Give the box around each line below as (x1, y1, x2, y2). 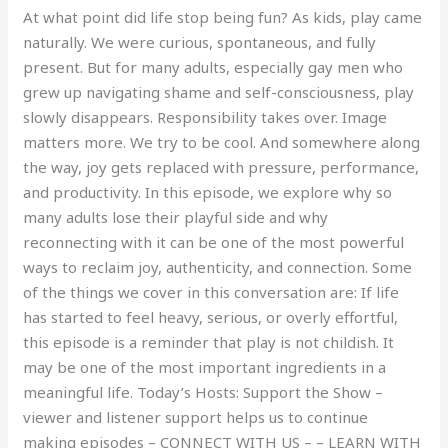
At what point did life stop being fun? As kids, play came (23, 6, 423, 27)
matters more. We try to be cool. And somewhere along (23, 131, 421, 152)
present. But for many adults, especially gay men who (23, 56, 404, 77)
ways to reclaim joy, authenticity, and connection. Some (23, 256, 413, 277)
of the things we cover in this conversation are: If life (23, 281, 400, 302)
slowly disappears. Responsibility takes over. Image (23, 106, 388, 127)
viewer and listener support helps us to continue (23, 406, 369, 427)
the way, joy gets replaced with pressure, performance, (23, 156, 420, 177)
